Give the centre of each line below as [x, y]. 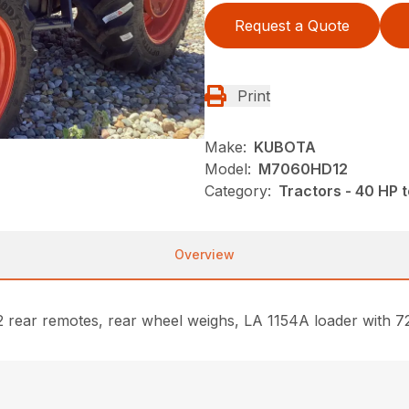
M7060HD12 [303, 168]
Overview [204, 254]
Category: [238, 190]
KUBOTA [285, 147]
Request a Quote [292, 25]
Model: [228, 168]
